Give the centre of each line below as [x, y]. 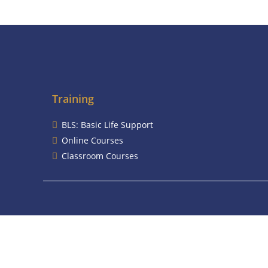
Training [73, 99]
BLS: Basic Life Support [107, 125]
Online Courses [92, 140]
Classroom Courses [100, 156]
